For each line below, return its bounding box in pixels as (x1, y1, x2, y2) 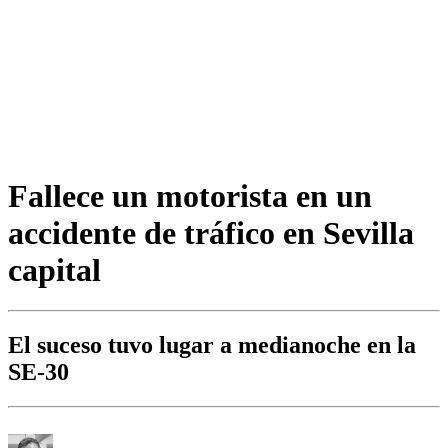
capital (8, 251, 101, 288)
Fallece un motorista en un (8, 177, 372, 214)
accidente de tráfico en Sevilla (8, 214, 414, 251)
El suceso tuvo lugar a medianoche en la (8, 332, 416, 359)
